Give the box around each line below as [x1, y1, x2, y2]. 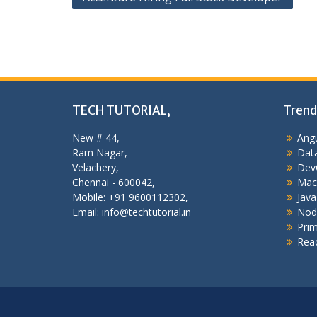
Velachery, [72, 161, 119, 174]
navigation [71, 7, 146, 25]
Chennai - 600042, [72, 175, 155, 189]
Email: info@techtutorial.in [72, 205, 191, 219]
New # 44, [72, 131, 120, 144]
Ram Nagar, [72, 146, 127, 159]
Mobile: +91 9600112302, [72, 190, 188, 204]
